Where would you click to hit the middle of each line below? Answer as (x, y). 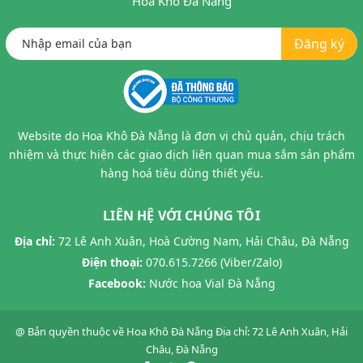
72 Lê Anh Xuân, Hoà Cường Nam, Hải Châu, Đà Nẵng (202, 241)
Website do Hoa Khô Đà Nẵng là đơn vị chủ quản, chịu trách (181, 135)
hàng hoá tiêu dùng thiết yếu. (181, 173)
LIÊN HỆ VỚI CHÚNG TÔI (181, 215)
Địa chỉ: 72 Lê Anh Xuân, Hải (282, 331)
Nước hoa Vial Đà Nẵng (212, 283)
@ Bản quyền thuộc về (71, 331)
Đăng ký (319, 43)
